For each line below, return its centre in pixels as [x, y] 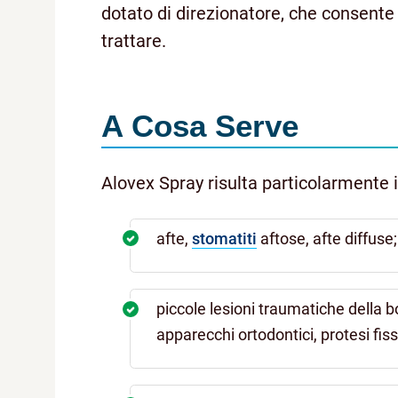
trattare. [134, 40]
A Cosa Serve [200, 125]
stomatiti [225, 239]
